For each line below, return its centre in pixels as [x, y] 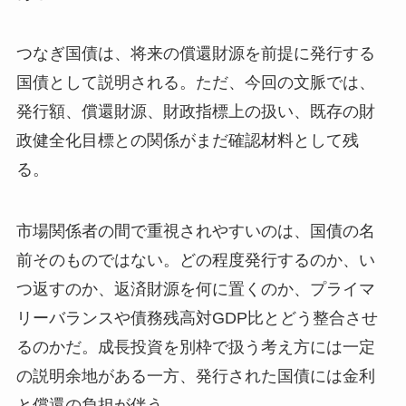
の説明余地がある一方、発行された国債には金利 [195, 377]
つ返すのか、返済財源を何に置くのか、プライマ [195, 290]
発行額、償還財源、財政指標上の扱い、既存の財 [195, 112]
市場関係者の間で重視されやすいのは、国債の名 [195, 232]
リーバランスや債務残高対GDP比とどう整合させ [197, 319]
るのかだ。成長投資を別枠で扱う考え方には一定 [195, 348]
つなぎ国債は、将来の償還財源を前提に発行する [195, 54]
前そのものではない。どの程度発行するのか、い [195, 261]
